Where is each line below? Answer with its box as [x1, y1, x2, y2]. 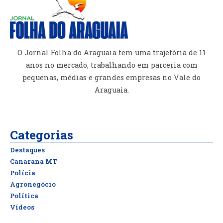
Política [10, 191, 38, 200]
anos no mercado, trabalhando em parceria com [25, 60, 198, 70]
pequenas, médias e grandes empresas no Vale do [22, 73, 201, 83]
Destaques [10, 145, 45, 154]
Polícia [10, 168, 35, 177]
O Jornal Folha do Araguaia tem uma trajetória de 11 [17, 48, 206, 58]
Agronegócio [10, 179, 56, 189]
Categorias [10, 126, 73, 143]
